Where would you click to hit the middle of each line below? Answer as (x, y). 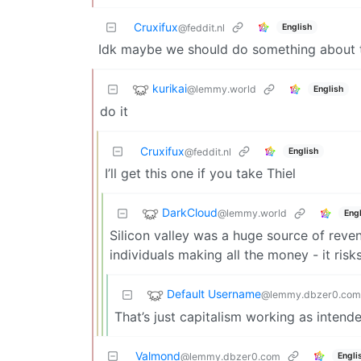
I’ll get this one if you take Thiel (200, 174)
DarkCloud (190, 213)
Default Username (214, 294)
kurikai (170, 89)
